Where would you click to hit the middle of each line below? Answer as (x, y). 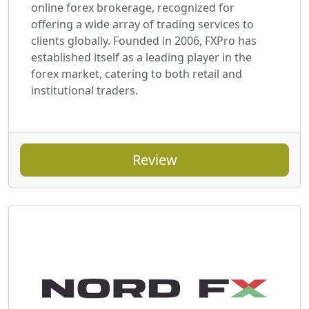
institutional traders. (84, 91)
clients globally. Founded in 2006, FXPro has (144, 41)
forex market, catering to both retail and (137, 74)
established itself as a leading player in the (141, 58)
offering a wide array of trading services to (142, 24)
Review (154, 160)
